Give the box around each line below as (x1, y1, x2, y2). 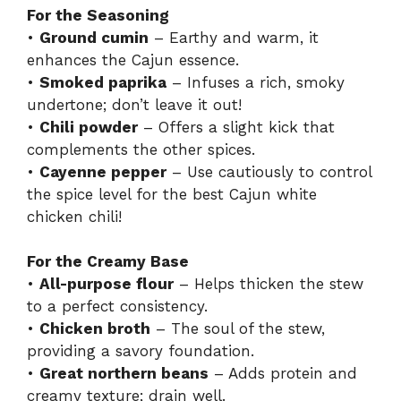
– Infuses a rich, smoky (166, 73, 345, 91)
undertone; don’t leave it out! (27, 95, 242, 114)
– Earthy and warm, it (149, 28, 319, 47)
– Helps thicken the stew (174, 275, 363, 294)
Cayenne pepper (39, 162, 166, 181)
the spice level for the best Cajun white (27, 184, 317, 203)
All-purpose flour (39, 275, 174, 294)
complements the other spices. (27, 140, 255, 158)
